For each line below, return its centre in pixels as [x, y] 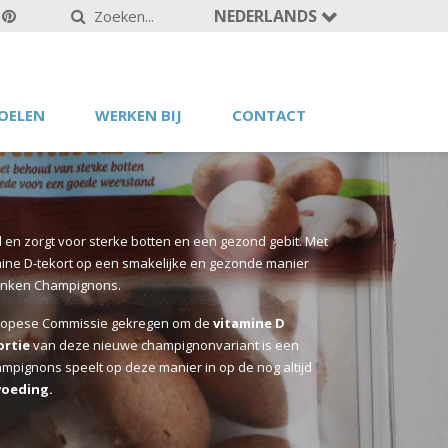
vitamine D [249, 323]
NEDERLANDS [267, 16]
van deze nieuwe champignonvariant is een [164, 345]
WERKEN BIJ [138, 115]
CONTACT [269, 115]
